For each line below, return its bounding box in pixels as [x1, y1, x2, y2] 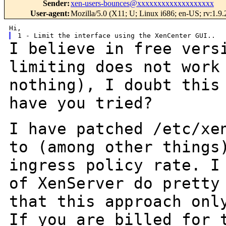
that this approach [9, 192, 191, 211]
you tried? [57, 94, 153, 112]
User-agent [30, 9, 67, 18]
